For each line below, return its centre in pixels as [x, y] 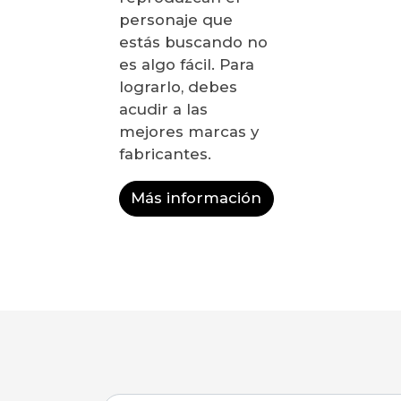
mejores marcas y [188, 132]
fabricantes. [165, 154]
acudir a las [163, 110]
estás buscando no [193, 43]
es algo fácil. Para [186, 65]
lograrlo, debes [178, 87]
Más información [196, 198]
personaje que [175, 20]
